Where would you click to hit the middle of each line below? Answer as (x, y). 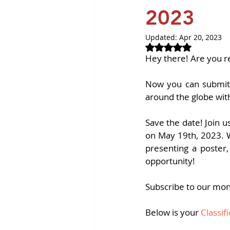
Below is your (172, 212)
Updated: (162, 37)
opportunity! (170, 161)
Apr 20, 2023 (200, 37)
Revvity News (143, 9)
